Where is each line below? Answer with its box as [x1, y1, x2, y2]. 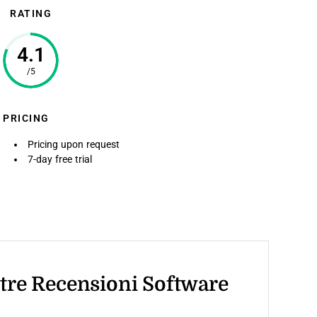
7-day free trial [28, 154, 92, 165]
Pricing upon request [28, 139, 120, 150]
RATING [10, 8, 52, 19]
